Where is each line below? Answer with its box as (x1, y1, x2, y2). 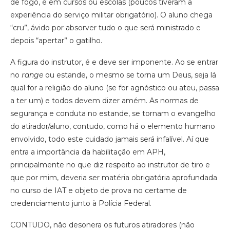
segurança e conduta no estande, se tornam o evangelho (10, 109, 216, 119)
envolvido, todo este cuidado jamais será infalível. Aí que (10, 135, 209, 144)
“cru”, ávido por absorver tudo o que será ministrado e (10, 23, 201, 33)
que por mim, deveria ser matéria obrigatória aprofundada (10, 173, 217, 183)
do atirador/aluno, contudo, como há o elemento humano (10, 122, 215, 131)
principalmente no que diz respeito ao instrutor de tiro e (10, 160, 210, 170)
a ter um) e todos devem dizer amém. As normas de (10, 96, 199, 106)
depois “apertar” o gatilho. (10, 36, 102, 46)
